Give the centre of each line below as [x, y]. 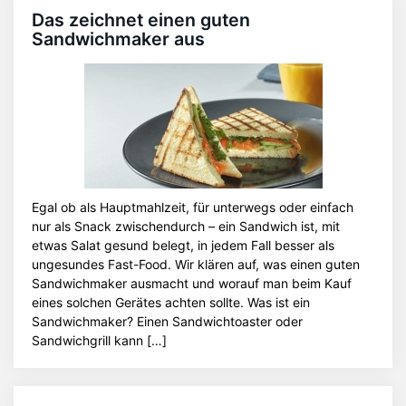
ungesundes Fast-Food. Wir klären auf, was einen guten [196, 264]
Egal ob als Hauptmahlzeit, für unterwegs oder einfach [193, 207]
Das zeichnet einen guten [141, 20]
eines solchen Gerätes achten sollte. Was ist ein [171, 302]
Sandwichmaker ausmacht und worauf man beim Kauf [192, 283]
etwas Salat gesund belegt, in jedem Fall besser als [183, 245]
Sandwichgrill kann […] [99, 340]
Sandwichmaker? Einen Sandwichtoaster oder [167, 321]
